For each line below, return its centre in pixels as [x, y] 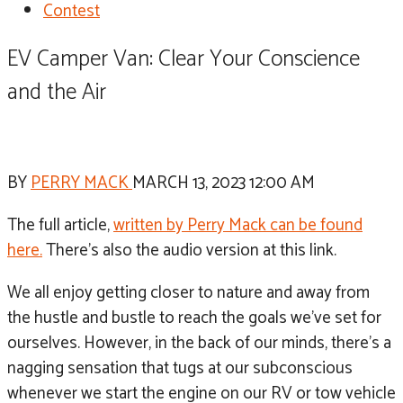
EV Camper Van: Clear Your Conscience [184, 59]
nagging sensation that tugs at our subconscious [180, 368]
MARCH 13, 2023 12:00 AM [224, 183]
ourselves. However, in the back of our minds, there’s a [199, 343]
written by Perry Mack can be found [238, 225]
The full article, [60, 225]
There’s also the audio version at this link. [189, 250]
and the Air [57, 92]
